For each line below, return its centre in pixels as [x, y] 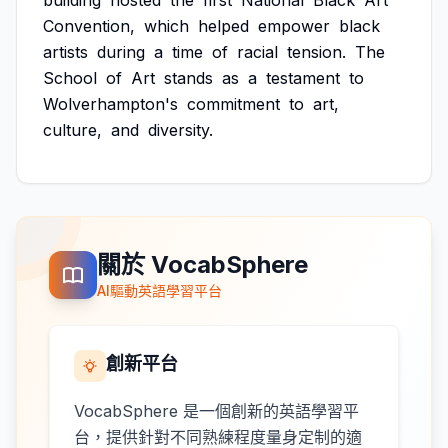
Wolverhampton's [110, 104]
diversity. [180, 130]
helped [223, 26]
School [70, 78]
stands [188, 78]
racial [257, 52]
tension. [316, 52]
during [121, 52]
